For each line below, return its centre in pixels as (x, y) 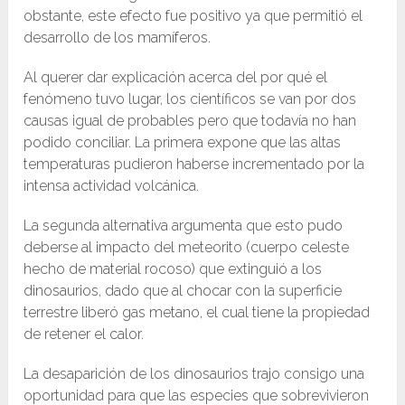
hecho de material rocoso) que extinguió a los (173, 269)
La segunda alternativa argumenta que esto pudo (184, 226)
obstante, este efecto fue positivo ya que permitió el (193, 16)
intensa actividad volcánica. (112, 186)
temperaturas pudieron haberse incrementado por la (194, 165)
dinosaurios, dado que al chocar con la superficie (183, 291)
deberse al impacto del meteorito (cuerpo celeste (187, 248)
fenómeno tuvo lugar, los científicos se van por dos (190, 99)
